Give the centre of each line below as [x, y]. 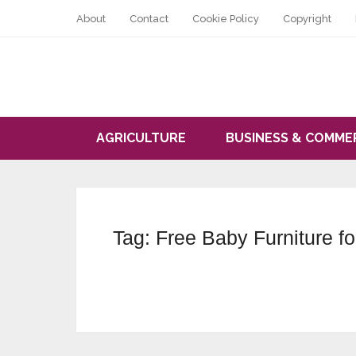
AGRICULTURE [141, 138]
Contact [149, 19]
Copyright [307, 19]
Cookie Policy [226, 19]
